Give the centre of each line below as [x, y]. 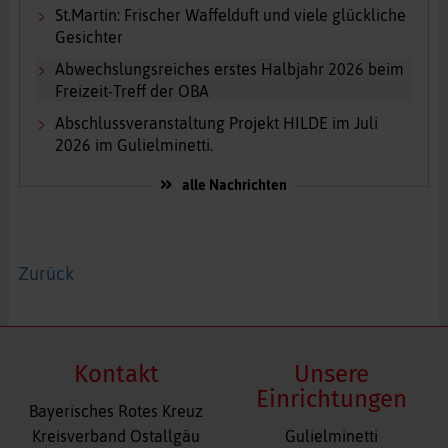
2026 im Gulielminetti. [133, 145]
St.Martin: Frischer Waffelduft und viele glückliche [230, 15]
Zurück [45, 274]
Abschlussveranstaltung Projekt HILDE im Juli [216, 123]
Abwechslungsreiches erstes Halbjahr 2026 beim [229, 69]
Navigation [369, 434]
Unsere [331, 373]
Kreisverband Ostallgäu [116, 435]
